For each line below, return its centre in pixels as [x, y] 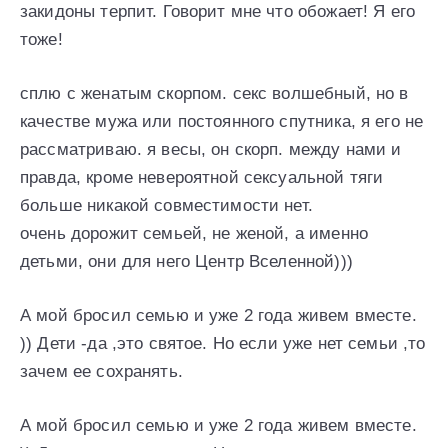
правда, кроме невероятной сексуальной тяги [202, 177]
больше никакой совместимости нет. [166, 205]
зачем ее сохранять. [101, 371]
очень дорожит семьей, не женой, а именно [194, 233]
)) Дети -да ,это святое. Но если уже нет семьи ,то [223, 343]
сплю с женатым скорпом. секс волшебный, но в [214, 93]
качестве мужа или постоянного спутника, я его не [222, 121]
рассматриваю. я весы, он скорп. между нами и [211, 149]
